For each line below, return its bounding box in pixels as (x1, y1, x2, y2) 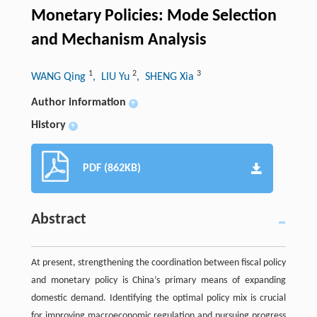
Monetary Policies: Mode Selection (30, 7, 277, 25)
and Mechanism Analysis (30, 31, 207, 49)
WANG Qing (30, 71, 88, 83)
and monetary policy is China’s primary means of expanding (30, 275, 287, 286)
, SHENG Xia (136, 71, 197, 83)
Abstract (30, 211, 86, 228)
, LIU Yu (92, 71, 132, 83)
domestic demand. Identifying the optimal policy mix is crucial (30, 292, 287, 304)
